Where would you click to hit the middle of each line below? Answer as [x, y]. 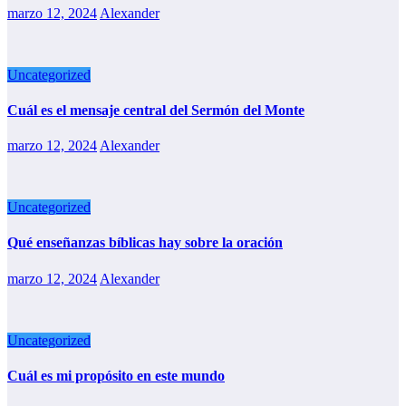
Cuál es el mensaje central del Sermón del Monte [156, 110]
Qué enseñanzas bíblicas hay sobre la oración [145, 243]
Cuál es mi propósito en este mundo [116, 375]
